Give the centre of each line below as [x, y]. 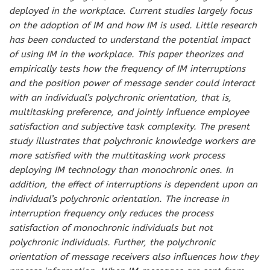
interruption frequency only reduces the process [111, 213]
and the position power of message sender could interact [132, 83]
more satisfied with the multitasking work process [117, 155]
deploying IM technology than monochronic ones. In [121, 170]
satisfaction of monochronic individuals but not [111, 228]
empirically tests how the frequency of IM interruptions [127, 68]
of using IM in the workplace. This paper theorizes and [126, 54]
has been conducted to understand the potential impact [130, 39]
